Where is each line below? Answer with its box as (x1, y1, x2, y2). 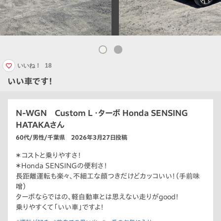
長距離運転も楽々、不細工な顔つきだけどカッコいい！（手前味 (16, 172, 200, 180)
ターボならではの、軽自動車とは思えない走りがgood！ (16, 193, 179, 200)
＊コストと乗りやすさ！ (16, 151, 81, 159)
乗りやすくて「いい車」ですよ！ (16, 203, 104, 211)
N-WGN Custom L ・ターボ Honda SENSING (16, 109, 188, 117)
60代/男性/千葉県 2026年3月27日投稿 (16, 134, 127, 140)
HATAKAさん (16, 120, 65, 129)
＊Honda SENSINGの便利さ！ (16, 162, 108, 169)
